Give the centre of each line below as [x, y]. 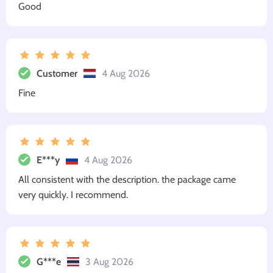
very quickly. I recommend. [73, 195]
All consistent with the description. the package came [127, 180]
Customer [57, 73]
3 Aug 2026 [109, 261]
